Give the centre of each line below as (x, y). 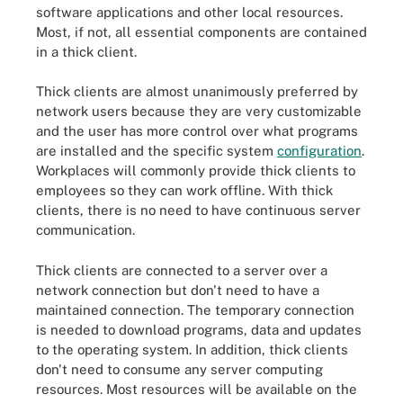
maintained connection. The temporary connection (195, 309)
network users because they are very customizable (199, 111)
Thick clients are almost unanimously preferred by (197, 91)
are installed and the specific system (157, 151)
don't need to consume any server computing (179, 369)
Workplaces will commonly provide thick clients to (196, 170)
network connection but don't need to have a (178, 290)
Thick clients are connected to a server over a (182, 270)
